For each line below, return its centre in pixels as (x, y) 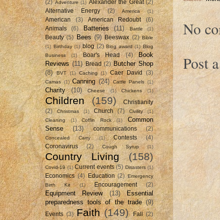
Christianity (138, 102)
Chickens (132, 90)
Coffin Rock (96, 120)
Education (101, 176)
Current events (95, 167)
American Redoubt (114, 19)
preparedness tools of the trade (94, 202)
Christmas (68, 111)
